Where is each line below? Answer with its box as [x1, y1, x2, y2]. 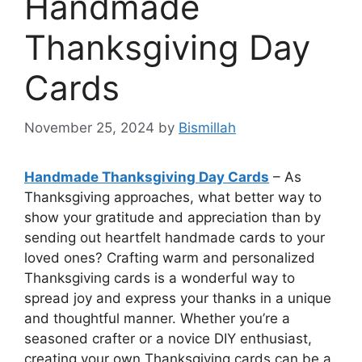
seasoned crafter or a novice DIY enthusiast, [24, 330, 312, 347]
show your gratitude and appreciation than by [24, 208, 321, 225]
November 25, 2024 [24, 119, 154, 136]
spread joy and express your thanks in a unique [24, 289, 331, 306]
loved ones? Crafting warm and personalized [24, 249, 315, 266]
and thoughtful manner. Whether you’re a [24, 309, 290, 326]
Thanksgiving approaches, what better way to [24, 188, 322, 205]
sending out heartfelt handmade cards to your [24, 229, 325, 246]
